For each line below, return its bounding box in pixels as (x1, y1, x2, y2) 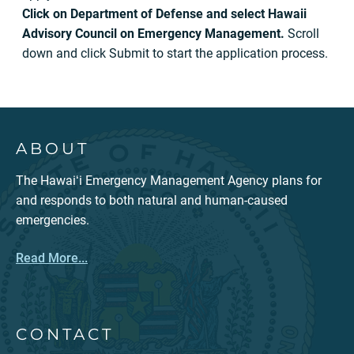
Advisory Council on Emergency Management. (22, 25, 284, 41)
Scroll (284, 25, 319, 41)
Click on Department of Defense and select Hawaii (22, 6, 307, 21)
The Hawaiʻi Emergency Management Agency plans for (16, 172, 322, 188)
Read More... (16, 250, 88, 265)
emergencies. (16, 212, 89, 228)
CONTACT (16, 324, 114, 344)
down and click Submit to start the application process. (22, 45, 328, 61)
